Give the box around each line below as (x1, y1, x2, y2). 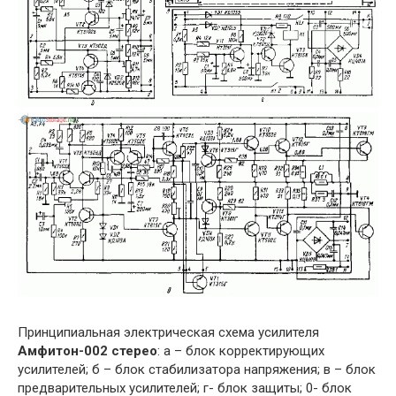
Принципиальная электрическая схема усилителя (18, 324, 319, 340)
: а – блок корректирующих (157, 342, 324, 359)
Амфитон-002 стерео (18, 342, 157, 359)
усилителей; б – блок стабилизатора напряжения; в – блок (18, 361, 376, 377)
